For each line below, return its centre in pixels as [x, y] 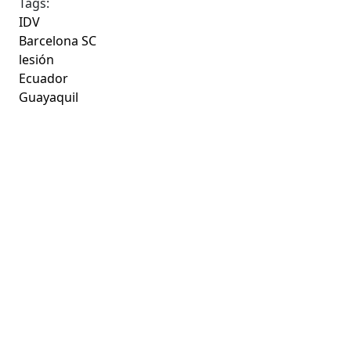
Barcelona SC [58, 40]
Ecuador [44, 78]
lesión [37, 59]
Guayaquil [49, 97]
